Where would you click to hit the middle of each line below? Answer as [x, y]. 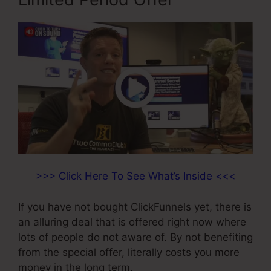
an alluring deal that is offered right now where [132, 222]
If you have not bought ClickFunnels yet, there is [135, 207]
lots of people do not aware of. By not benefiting [135, 237]
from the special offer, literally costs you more [129, 252]
